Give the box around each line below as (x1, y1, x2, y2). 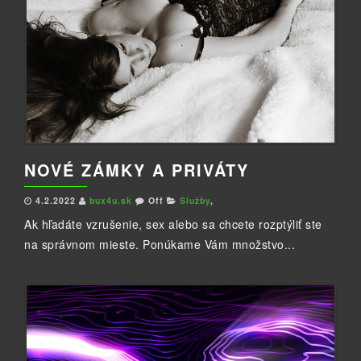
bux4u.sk (89, 194, 135, 207)
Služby (180, 194, 210, 207)
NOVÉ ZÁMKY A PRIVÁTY (24, 158, 249, 182)
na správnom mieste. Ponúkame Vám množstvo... (24, 236, 295, 253)
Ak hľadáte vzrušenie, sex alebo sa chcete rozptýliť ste (24, 216, 322, 233)
